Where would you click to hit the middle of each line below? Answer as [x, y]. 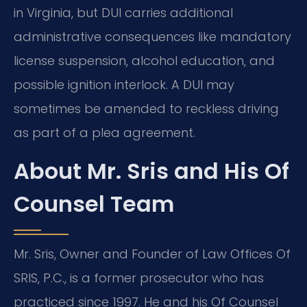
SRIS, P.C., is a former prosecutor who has [139, 278]
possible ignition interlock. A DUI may [124, 85]
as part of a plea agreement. [105, 133]
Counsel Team [94, 204]
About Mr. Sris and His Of [151, 171]
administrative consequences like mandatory [152, 37]
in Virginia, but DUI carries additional [123, 13]
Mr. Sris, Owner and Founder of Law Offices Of [152, 254]
